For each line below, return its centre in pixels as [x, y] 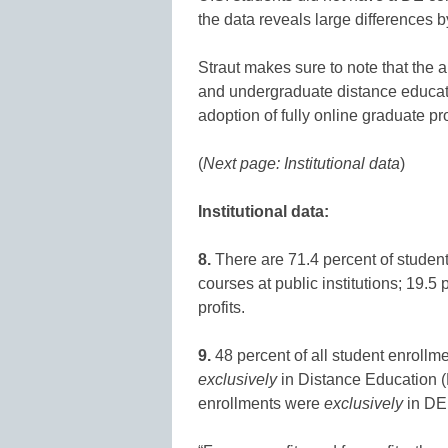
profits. [221, 307]
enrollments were [261, 403]
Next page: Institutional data [301, 163]
